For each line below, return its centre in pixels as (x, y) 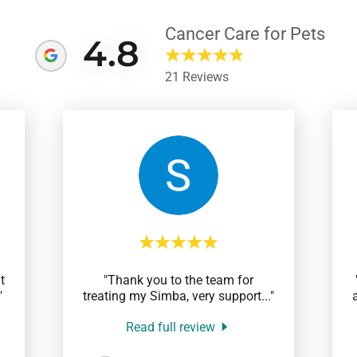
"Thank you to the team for (178, 280)
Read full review (171, 327)
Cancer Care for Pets (245, 33)
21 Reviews (197, 76)
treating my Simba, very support (172, 296)
